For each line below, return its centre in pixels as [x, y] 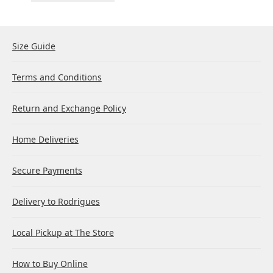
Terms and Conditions [57, 77]
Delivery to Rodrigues [56, 202]
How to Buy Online [50, 264]
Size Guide [34, 46]
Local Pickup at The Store [63, 233]
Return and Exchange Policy [69, 108]
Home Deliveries [45, 140]
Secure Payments [47, 171]
